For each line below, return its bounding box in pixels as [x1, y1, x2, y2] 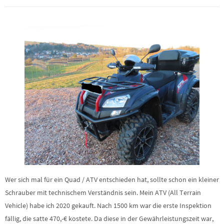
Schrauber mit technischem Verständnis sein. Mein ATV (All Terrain [5, 188, 201, 197]
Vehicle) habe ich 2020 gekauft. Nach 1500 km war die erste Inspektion [5, 201, 211, 210]
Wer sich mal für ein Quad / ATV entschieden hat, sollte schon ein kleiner [5, 175, 219, 184]
